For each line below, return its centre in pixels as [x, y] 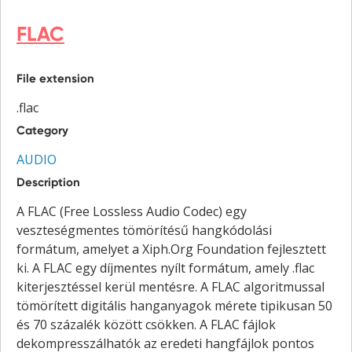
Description [48, 182]
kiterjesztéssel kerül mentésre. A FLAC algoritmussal [170, 286]
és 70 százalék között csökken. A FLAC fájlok [146, 324]
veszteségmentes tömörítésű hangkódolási [144, 230]
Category [42, 130]
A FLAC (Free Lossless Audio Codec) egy [132, 211]
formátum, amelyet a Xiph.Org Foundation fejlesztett [171, 249]
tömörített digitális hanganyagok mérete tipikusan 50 [174, 305]
